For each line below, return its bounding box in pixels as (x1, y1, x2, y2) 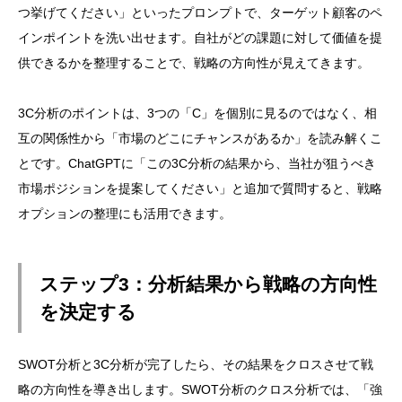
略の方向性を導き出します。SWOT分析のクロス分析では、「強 (18, 382, 382, 398)
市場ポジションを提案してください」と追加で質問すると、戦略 (18, 180, 382, 196)
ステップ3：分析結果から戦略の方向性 (39, 274, 377, 295)
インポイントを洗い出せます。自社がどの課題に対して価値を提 (18, 30, 382, 45)
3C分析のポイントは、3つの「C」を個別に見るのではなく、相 (18, 105, 377, 120)
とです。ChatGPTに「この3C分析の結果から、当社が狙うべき (18, 155, 376, 170)
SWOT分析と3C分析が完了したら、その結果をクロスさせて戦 (18, 357, 373, 372)
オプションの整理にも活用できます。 (18, 205, 232, 221)
